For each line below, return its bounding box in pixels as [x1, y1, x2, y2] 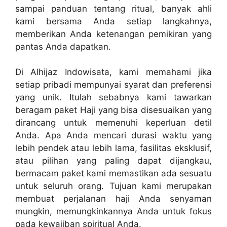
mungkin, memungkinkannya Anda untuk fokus [15, 206, 212, 217]
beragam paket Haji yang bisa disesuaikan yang [15, 105, 212, 116]
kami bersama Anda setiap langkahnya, [15, 16, 212, 26]
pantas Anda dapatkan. [15, 41, 111, 52]
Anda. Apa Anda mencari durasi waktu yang [15, 130, 212, 141]
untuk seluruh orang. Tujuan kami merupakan [15, 181, 212, 192]
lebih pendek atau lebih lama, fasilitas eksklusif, [15, 143, 212, 154]
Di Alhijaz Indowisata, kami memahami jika [15, 67, 212, 78]
